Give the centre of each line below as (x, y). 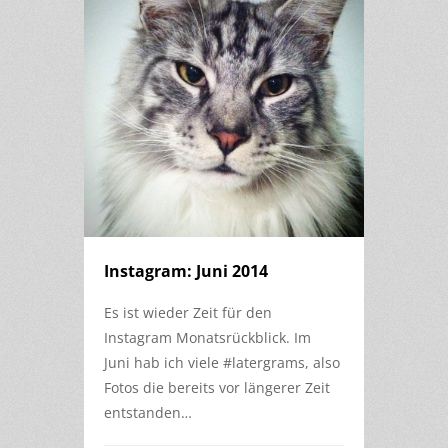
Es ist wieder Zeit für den (188, 312)
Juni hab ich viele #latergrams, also (222, 362)
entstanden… (148, 412)
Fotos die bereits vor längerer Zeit (217, 387)
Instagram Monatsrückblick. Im (207, 337)
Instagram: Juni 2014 (186, 271)
